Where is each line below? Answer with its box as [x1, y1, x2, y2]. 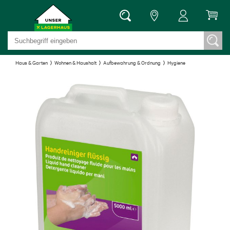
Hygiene [167, 59, 185, 66]
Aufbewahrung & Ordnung [103, 59, 161, 66]
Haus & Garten [15, 59, 48, 66]
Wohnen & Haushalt [54, 59, 97, 66]
